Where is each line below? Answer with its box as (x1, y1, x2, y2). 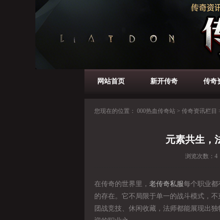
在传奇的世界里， (94, 180, 149, 188)
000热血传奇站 (137, 108, 175, 114)
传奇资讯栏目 (182, 108, 217, 114)
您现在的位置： (94, 108, 137, 114)
